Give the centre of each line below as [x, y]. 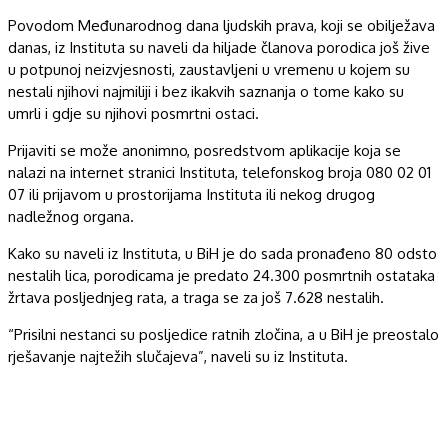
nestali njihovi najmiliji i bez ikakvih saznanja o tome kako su [206, 91]
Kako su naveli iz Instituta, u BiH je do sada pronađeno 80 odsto [222, 253]
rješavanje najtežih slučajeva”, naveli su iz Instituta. [178, 356]
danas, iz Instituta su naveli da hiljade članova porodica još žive [219, 47]
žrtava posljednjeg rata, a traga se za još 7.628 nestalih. [196, 297]
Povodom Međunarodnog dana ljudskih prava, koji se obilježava [221, 25]
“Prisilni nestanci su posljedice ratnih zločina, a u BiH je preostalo [223, 334]
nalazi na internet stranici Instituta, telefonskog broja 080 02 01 [219, 172]
